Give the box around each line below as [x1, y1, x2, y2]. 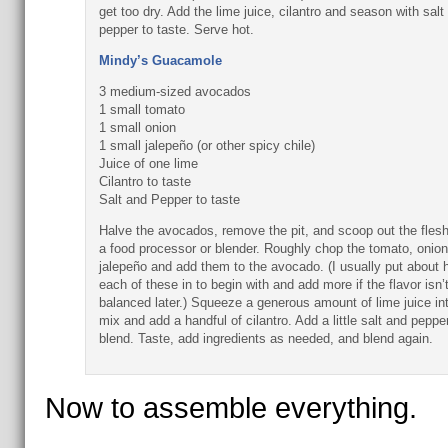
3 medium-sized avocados [98, 84, 251, 99]
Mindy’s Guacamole [98, 53, 222, 68]
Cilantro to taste [98, 174, 191, 189]
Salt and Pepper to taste [98, 192, 240, 207]
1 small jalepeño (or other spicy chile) [98, 138, 315, 153]
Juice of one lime [98, 156, 198, 171]
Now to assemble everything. [44, 392, 417, 424]
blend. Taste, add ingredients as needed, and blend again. [98, 331, 433, 346]
